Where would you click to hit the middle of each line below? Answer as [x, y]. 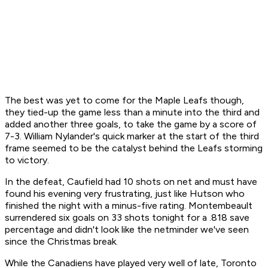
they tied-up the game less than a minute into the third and [132, 112]
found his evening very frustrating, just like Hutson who [125, 194]
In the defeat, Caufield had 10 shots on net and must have [131, 182]
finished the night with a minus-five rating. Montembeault [129, 206]
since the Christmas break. [63, 242]
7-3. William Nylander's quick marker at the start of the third [132, 136]
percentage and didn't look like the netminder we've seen [127, 230]
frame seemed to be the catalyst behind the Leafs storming [134, 148]
